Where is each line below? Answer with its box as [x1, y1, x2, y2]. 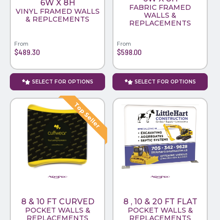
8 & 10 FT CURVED [21, 197, 94, 207]
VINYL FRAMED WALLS [15, 6, 100, 16]
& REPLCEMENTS [26, 14, 89, 24]
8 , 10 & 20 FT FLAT [123, 197, 197, 207]
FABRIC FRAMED [129, 2, 191, 12]
